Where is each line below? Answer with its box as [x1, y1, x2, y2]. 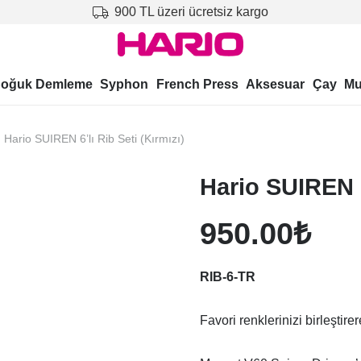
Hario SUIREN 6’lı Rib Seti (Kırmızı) [4, 132, 185, 145]
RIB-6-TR [200, 270, 255, 284]
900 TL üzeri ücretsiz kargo [114, 5, 268, 19]
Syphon [100, 77, 149, 91]
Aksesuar [246, 77, 305, 91]
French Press [156, 77, 239, 91]
